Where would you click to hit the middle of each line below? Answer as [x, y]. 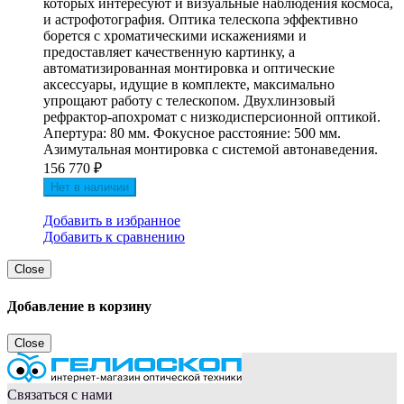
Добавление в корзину [79, 306]
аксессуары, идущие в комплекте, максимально [189, 85]
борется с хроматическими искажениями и [175, 36]
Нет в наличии [90, 188]
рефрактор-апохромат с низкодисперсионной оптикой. [212, 117]
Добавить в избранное [112, 221]
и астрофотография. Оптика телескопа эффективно [201, 20]
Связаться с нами [60, 394]
